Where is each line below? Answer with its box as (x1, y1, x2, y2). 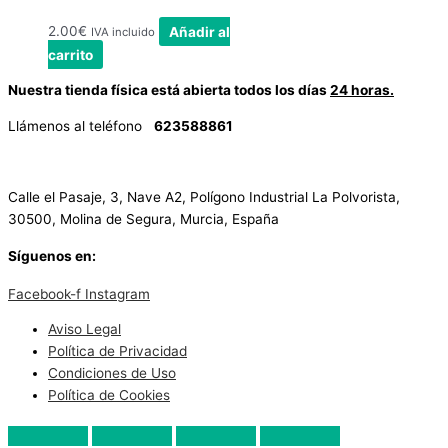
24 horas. (330, 82, 394, 99)
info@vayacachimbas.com (24, 153, 202, 170)
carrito (48, 46, 93, 63)
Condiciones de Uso (48, 365, 176, 382)
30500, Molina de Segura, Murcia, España (8, 211, 279, 228)
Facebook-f (8, 285, 81, 302)
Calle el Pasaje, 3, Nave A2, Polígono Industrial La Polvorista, (8, 189, 400, 206)
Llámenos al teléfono (8, 117, 154, 134)
